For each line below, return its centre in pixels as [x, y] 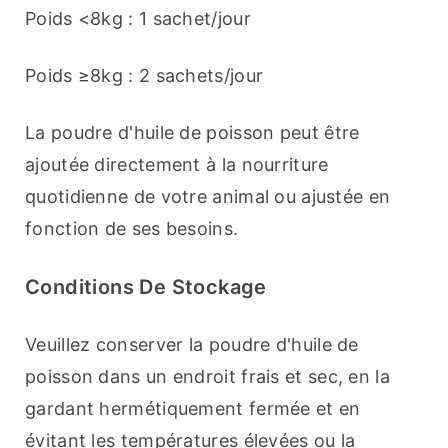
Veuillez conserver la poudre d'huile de [192, 345]
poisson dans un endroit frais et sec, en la [207, 377]
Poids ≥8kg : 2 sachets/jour [144, 76]
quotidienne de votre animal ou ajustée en [208, 197]
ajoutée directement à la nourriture [177, 165]
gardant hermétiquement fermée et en [193, 409]
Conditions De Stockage [146, 287]
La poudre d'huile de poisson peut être [192, 133]
